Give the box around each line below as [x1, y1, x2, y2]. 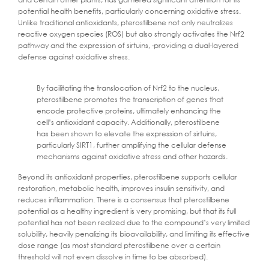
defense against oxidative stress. [18, 51, 130, 62]
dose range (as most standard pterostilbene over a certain [18, 240, 220, 250]
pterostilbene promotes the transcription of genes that [37, 94, 224, 105]
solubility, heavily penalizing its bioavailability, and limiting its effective [18, 228, 250, 239]
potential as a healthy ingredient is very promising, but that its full [18, 205, 236, 216]
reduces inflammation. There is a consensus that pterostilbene [18, 194, 229, 205]
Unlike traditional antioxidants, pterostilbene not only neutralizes [18, 17, 233, 28]
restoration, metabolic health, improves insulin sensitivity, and [18, 183, 225, 193]
